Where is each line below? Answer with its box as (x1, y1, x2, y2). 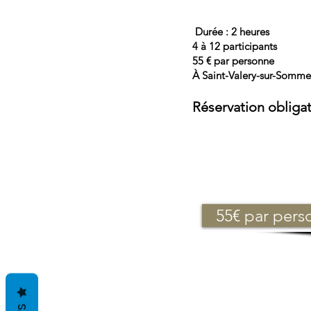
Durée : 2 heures (192, 25, 269, 38)
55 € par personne (192, 54, 274, 67)
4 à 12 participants (192, 40, 277, 53)
